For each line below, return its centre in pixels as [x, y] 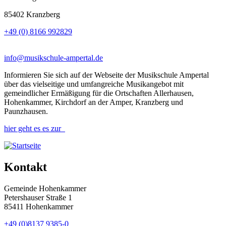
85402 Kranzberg [32, 14]
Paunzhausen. [26, 111]
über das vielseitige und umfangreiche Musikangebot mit [94, 84]
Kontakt [25, 167]
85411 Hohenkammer [39, 206]
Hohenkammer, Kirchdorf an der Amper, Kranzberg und [94, 102]
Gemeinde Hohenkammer [45, 188]
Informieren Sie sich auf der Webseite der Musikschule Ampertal [106, 75]
